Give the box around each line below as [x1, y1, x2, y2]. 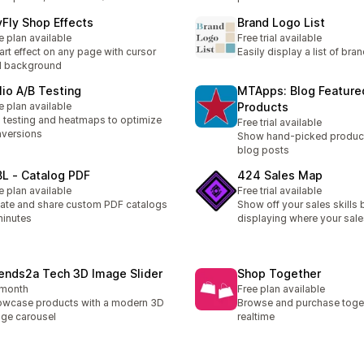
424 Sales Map [237, 168, 323, 183]
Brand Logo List [237, 15, 325, 29]
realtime [237, 310, 275, 323]
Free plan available [237, 283, 325, 296]
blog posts [237, 143, 289, 156]
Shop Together [237, 266, 321, 281]
